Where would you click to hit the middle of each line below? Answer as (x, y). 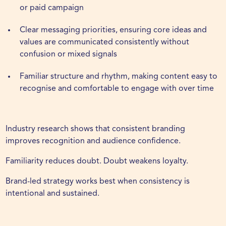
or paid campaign (52, 8)
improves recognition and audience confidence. (93, 142)
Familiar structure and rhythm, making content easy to (119, 77)
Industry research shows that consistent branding (96, 129)
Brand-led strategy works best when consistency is (98, 182)
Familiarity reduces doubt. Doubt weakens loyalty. (97, 162)
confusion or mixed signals (69, 55)
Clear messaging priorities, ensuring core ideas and (114, 31)
